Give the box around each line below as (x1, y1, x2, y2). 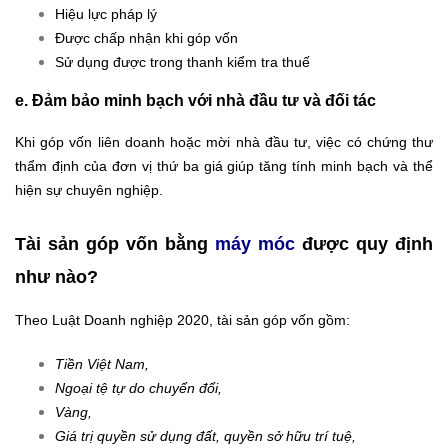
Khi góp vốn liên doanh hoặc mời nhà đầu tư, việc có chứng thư (15, 133, 433, 150)
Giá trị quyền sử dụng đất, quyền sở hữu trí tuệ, (55, 427, 356, 444)
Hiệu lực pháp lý (55, 5, 157, 22)
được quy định (295, 233, 433, 254)
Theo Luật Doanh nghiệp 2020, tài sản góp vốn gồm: (15, 311, 350, 328)
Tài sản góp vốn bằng (15, 233, 215, 254)
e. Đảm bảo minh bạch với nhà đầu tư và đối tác (15, 91, 376, 109)
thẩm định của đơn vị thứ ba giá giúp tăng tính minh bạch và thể (15, 157, 433, 174)
